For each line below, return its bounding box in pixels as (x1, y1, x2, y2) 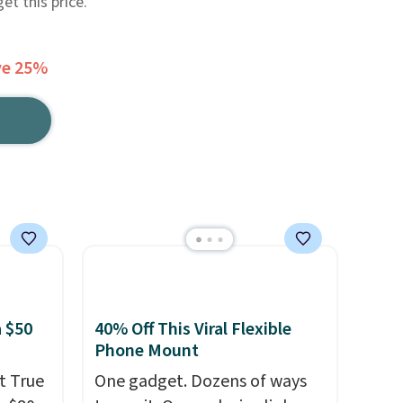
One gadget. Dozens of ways (94, 369, 307, 394)
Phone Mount (94, 338, 199, 363)
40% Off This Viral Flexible (94, 317, 291, 342)
